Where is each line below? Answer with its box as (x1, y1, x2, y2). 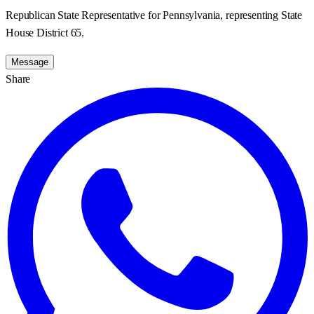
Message (11, 56, 48, 67)
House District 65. (6, 26, 85, 39)
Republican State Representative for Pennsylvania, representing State (6, 8, 303, 21)
